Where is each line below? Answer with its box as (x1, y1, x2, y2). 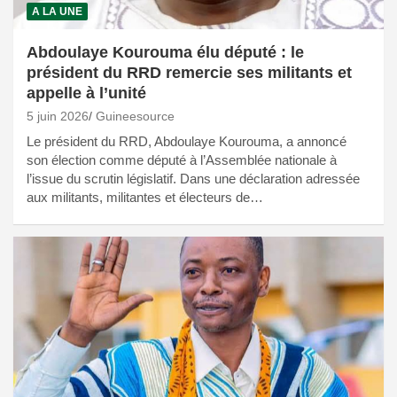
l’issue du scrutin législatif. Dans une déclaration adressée (27, 171, 360, 187)
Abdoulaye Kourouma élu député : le (27, 43, 304, 62)
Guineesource (96, 109, 175, 124)
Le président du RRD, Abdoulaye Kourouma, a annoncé (27, 134, 346, 150)
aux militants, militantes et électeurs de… (27, 190, 263, 206)
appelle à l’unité (27, 84, 146, 103)
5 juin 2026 (27, 109, 89, 124)
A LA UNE (32, 5, 82, 19)
